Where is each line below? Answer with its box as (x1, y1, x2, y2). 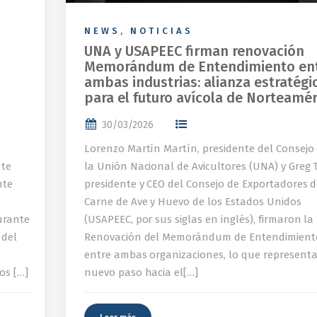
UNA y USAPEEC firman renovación (83, 42, 304, 60)
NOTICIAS (129, 25, 193, 37)
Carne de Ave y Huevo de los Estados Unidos (83, 195, 301, 209)
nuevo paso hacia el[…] (83, 266, 199, 279)
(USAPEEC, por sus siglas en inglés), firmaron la (83, 213, 314, 226)
